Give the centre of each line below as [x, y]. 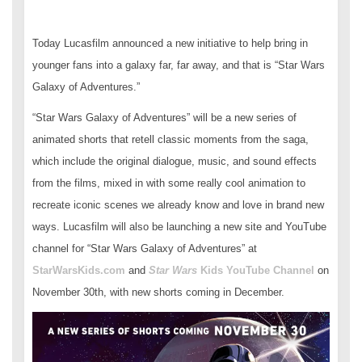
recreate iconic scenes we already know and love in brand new [178, 205]
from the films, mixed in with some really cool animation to [169, 183]
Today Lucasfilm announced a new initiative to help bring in [170, 43]
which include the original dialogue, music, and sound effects [175, 161]
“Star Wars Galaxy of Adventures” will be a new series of [164, 118]
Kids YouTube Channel [259, 270]
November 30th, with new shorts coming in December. [158, 292]
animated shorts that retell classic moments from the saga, [170, 139]
